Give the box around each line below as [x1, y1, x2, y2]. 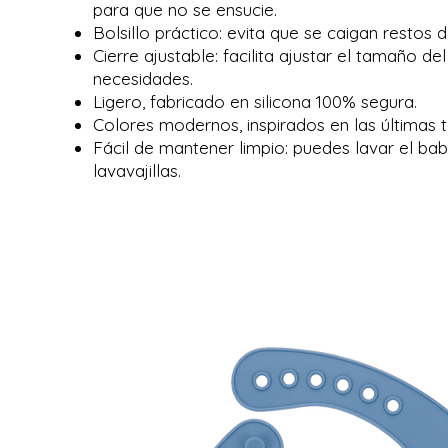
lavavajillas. [92, 160, 181, 181]
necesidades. [92, 68, 193, 89]
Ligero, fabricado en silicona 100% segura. [92, 91, 417, 112]
